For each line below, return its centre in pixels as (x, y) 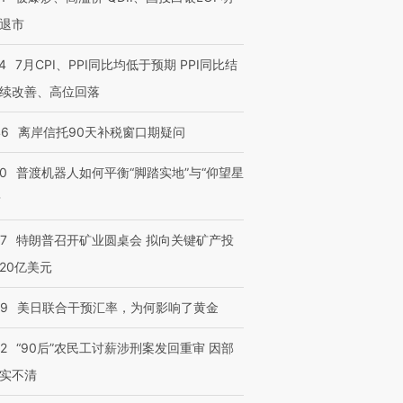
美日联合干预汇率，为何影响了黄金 (118, 307)
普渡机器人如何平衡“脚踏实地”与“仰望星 (130, 172)
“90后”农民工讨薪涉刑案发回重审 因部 (125, 348)
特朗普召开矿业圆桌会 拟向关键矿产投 (125, 240)
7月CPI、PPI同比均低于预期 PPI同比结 (126, 64)
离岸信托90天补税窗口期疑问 (102, 132)
